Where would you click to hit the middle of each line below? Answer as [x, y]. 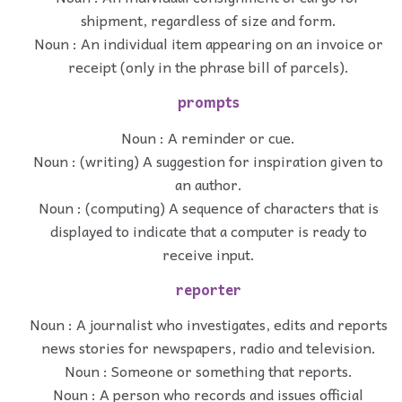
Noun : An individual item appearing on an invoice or [208, 44]
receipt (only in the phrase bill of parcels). [208, 67]
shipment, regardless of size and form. [208, 20]
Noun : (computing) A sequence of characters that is [208, 207]
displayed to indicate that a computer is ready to [208, 230]
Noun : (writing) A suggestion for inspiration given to [208, 160]
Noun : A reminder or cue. [208, 137]
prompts [208, 102]
